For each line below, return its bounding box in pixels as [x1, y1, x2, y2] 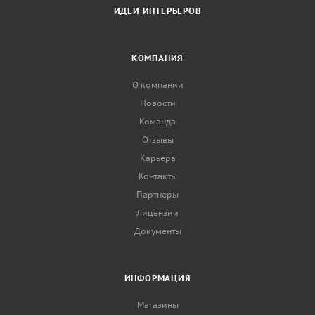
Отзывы [141, 134, 174, 145]
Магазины [136, 300, 179, 310]
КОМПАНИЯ [131, 53, 184, 63]
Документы [134, 226, 181, 236]
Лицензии [136, 207, 179, 218]
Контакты [138, 171, 177, 181]
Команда [139, 116, 176, 127]
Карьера [139, 153, 176, 163]
